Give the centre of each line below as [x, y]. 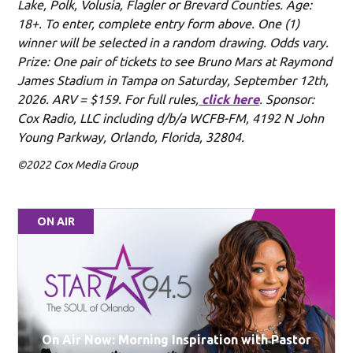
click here [229, 100]
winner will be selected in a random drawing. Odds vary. [173, 43]
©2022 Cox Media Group [78, 165]
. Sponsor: [287, 100]
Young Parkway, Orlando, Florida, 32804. [131, 137]
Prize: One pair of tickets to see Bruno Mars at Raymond [175, 62]
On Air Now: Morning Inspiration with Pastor [176, 339]
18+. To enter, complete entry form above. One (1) [159, 24]
